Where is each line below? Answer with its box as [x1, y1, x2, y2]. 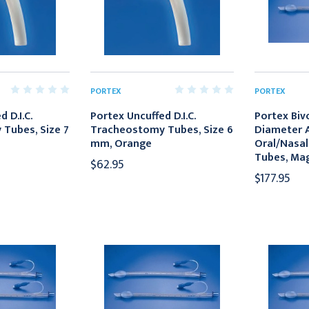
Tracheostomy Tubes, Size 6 [90, 121, 234, 140]
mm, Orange [90, 134, 152, 154]
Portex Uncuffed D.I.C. [90, 107, 197, 126]
